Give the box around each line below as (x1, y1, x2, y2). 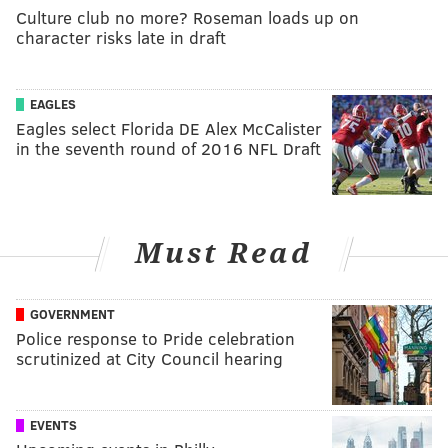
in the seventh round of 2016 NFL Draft (16, 137, 321, 161)
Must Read (135, 237, 313, 271)
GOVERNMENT (30, 304, 115, 323)
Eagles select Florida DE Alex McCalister (16, 117, 322, 141)
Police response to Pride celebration (16, 326, 295, 350)
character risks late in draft (16, 26, 226, 50)
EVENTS (30, 415, 77, 434)
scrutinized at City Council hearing (16, 346, 283, 370)
